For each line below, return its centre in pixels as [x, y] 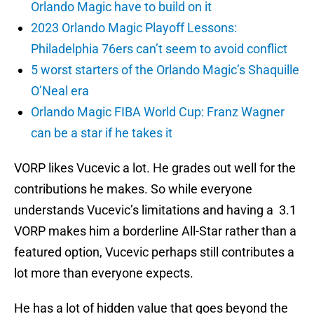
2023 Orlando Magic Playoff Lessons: [134, 28]
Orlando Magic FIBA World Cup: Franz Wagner [158, 112]
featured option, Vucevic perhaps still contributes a [154, 252]
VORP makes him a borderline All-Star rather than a [155, 231]
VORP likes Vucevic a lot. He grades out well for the [155, 168]
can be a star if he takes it [102, 133]
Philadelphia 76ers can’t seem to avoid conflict [159, 49]
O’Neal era [60, 91]
